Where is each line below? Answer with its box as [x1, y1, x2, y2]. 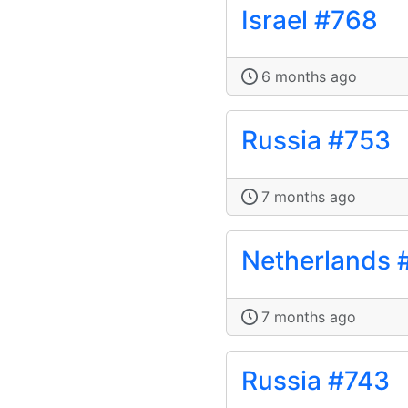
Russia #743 [241, 365, 390, 397]
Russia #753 [241, 125, 391, 157]
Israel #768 [241, 5, 378, 36]
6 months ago [261, 67, 357, 87]
